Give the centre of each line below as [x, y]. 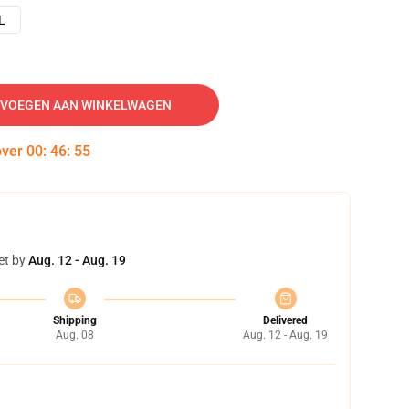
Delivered [285, 320]
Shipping [74, 320]
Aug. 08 [74, 335]
